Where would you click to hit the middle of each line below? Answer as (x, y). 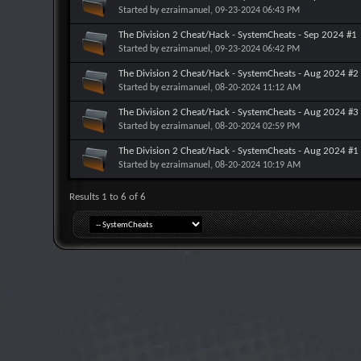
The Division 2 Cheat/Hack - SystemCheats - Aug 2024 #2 (239, 74)
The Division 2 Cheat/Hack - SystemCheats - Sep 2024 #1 (238, 35)
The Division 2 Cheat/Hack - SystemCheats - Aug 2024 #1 (239, 151)
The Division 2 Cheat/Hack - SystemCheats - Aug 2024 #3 (239, 112)
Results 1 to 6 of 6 (108, 197)
